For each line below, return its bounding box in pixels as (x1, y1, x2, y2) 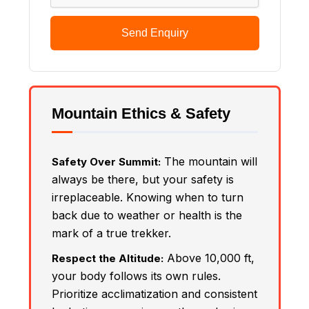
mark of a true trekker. (51, 226, 171, 240)
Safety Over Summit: (51, 154, 161, 168)
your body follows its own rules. (51, 268, 221, 283)
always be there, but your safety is (51, 172, 234, 186)
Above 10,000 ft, (163, 250, 255, 265)
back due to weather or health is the (51, 208, 242, 222)
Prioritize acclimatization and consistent (51, 286, 257, 301)
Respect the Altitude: (51, 251, 163, 265)
